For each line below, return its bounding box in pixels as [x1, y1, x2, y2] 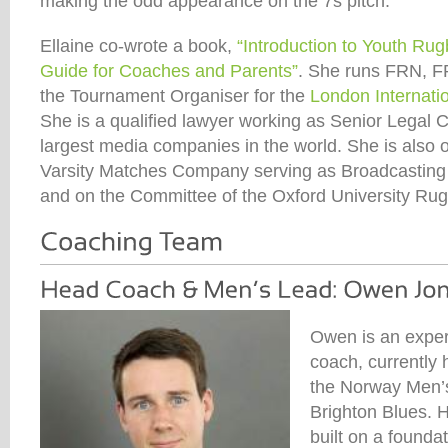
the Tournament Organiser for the [40, 85, 310, 106]
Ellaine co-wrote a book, [40, 35, 237, 56]
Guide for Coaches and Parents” [40, 60, 298, 81]
